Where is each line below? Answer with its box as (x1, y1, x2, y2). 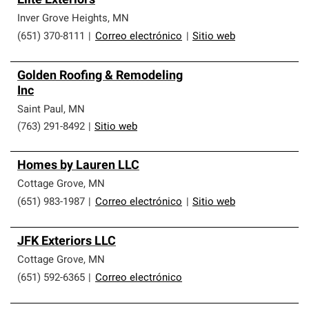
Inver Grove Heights (17, 14, 108, 24)
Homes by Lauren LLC (17, 159, 139, 172)
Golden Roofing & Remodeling (17, 70, 183, 83)
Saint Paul (17, 105, 63, 115)
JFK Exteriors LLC (17, 235, 116, 248)
